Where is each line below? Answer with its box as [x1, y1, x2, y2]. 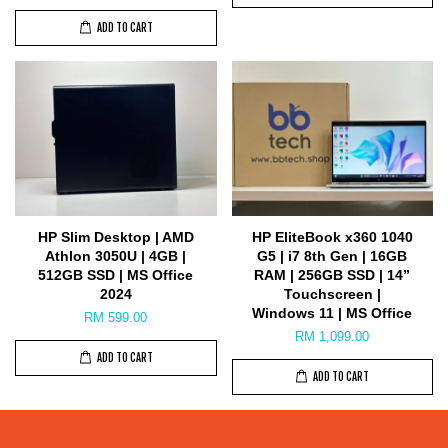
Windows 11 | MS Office [252, 305, 413, 322]
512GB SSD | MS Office [38, 267, 194, 284]
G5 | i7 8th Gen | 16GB [257, 248, 408, 265]
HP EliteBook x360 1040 [251, 229, 413, 246]
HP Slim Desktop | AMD [37, 229, 194, 246]
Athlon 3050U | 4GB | [45, 248, 187, 265]
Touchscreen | [283, 286, 381, 303]
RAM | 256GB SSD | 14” [254, 267, 411, 284]
